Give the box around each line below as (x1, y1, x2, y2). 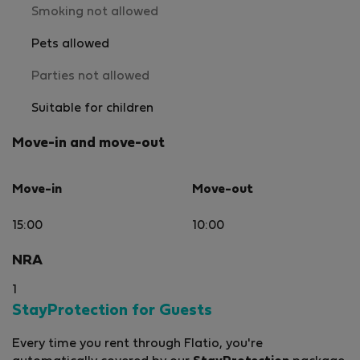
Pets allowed (31, 38, 109, 50)
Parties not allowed (31, 70, 149, 82)
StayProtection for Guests (12, 304, 212, 319)
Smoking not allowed (31, 6, 158, 18)
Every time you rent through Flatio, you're (12, 338, 263, 350)
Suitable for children (31, 102, 153, 114)
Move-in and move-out (12, 137, 165, 150)
